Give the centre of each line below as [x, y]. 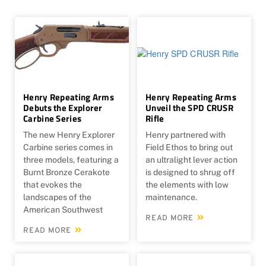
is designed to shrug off [190, 172]
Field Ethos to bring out [189, 147]
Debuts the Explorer [63, 107]
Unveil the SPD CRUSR [190, 107]
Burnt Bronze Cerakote [66, 172]
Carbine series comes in [68, 147]
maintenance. [171, 197]
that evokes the [53, 184]
